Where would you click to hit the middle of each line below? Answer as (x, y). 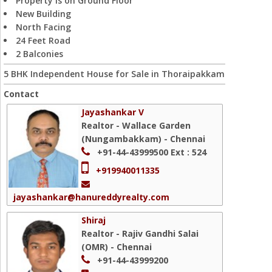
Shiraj (93, 220)
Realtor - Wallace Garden (136, 125)
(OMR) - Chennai (117, 247)
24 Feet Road (43, 40)
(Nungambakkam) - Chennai (143, 139)
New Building (43, 14)
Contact (21, 94)
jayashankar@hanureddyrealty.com (91, 197)
